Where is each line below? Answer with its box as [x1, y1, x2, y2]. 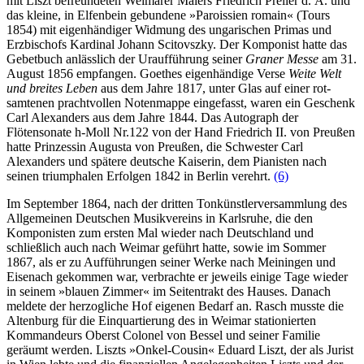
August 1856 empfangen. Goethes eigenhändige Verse [6, 66, 288, 80]
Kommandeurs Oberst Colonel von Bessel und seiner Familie [6, 327, 320, 342]
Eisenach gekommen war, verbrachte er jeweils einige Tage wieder [6, 269, 348, 284]
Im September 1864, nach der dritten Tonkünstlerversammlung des [6, 196, 347, 210]
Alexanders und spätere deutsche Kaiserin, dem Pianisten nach [6, 154, 327, 168]
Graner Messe [245, 51, 318, 66]
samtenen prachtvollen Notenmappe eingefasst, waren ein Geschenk [6, 95, 355, 110]
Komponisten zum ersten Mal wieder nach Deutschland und [6, 225, 314, 240]
